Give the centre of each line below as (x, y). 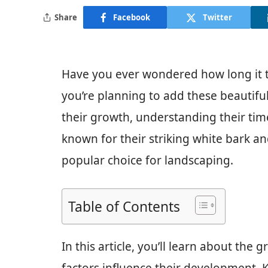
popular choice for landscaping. (147, 160)
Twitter (217, 17)
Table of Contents (124, 207)
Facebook (131, 17)
